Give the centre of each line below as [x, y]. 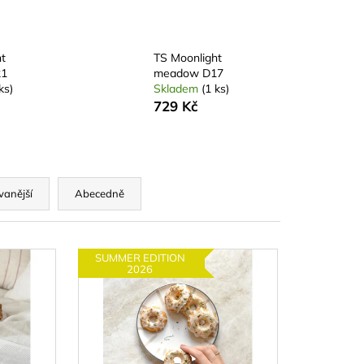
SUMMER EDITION [140, 257]
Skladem [177, 89]
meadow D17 [188, 74]
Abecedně [100, 194]
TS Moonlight [187, 58]
